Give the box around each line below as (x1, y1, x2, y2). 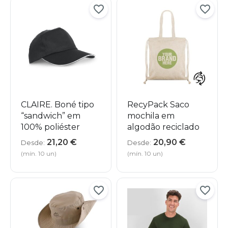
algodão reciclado (127, 122, 199, 132)
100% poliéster (21, 122, 80, 132)
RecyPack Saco (127, 100, 189, 110)
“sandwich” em (21, 111, 80, 121)
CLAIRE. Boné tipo (21, 100, 94, 110)
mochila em (127, 111, 175, 121)
